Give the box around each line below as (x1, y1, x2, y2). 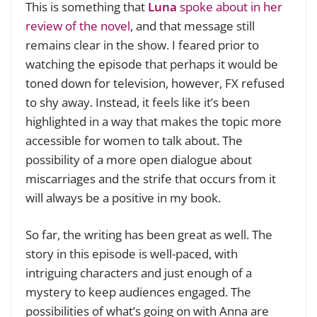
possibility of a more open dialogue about (25, 151, 252, 168)
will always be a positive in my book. (25, 189, 221, 206)
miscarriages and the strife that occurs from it (25, 170, 276, 187)
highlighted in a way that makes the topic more (25, 113, 282, 129)
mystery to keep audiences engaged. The (25, 284, 251, 301)
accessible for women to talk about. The (25, 132, 243, 149)
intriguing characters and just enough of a (25, 265, 252, 282)
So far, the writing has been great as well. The (25, 226, 272, 243)
